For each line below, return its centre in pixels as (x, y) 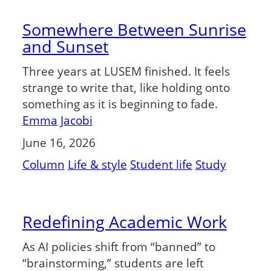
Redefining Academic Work (124, 222)
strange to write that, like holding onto (126, 87)
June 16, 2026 (59, 142)
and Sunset (65, 47)
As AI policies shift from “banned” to (119, 247)
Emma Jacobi (57, 120)
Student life (161, 165)
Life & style (97, 165)
